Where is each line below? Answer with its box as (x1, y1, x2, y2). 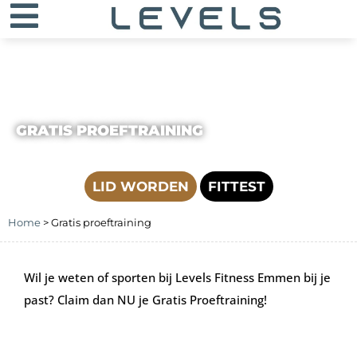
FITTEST (207, 178, 265, 194)
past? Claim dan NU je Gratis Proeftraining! (24, 292, 267, 308)
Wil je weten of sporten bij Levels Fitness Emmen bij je (24, 269, 331, 285)
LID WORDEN (92, 178, 189, 194)
